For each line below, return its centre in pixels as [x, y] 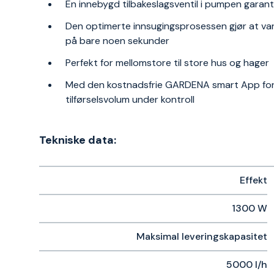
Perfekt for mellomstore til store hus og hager [168, 63]
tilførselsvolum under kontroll [130, 99]
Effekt [254, 180]
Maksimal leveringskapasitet [202, 236]
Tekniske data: [78, 140]
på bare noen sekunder [118, 41]
